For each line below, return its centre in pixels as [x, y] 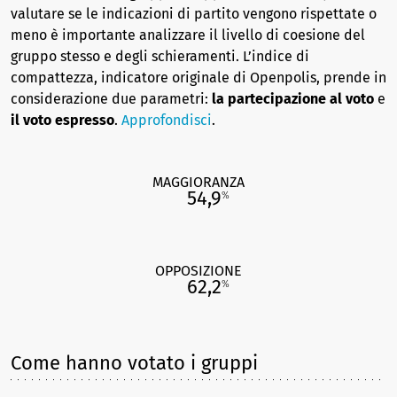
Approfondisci [167, 120]
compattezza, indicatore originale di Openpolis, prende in [198, 78]
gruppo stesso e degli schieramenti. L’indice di [160, 56]
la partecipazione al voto [293, 99]
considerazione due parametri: [111, 99]
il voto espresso [62, 120]
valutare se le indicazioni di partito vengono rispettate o [194, 14]
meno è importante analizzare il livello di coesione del [188, 35]
